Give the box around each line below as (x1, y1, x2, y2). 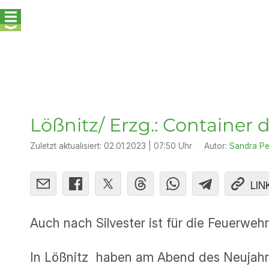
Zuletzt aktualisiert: (30, 141, 104, 151)
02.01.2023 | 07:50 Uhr (104, 141, 192, 151)
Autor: (204, 141, 229, 151)
